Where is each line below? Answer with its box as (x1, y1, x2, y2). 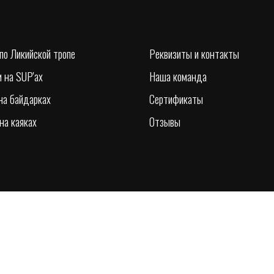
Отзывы (149, 114, 180, 130)
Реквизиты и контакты (149, 46, 239, 62)
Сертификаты (149, 91, 203, 107)
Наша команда (149, 68, 207, 84)
